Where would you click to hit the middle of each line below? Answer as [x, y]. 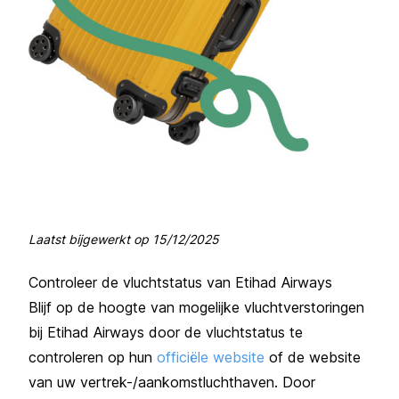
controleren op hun [90, 357]
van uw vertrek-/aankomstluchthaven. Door [172, 382]
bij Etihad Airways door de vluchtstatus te [166, 332]
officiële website [211, 357]
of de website [313, 357]
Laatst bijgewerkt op [90, 239]
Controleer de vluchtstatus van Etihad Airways [180, 282]
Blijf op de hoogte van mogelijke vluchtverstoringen [196, 307]
